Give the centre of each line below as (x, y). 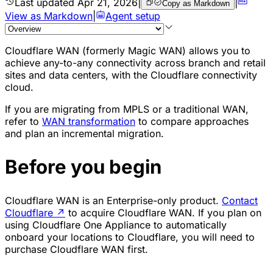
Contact (240, 200)
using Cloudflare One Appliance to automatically (116, 225)
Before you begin (83, 167)
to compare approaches (192, 121)
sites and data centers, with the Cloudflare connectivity (131, 75)
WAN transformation (89, 121)
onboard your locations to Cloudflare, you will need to (130, 237)
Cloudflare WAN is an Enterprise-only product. (113, 200)
